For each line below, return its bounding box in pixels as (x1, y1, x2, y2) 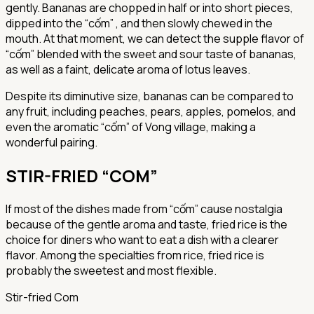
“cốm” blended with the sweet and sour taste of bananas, (6, 46, 296, 62)
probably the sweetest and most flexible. (6, 262, 217, 278)
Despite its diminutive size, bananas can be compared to (6, 88, 294, 104)
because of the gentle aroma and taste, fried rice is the (6, 216, 287, 232)
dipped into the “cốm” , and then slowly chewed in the (6, 15, 273, 32)
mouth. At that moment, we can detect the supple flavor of (6, 31, 304, 47)
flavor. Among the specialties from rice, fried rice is (6, 247, 264, 263)
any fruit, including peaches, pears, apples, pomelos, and (6, 104, 296, 120)
